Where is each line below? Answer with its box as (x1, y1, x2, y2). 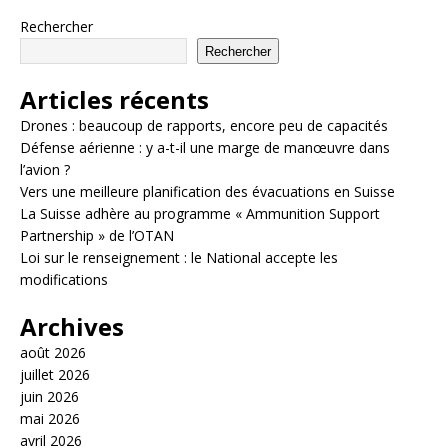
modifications (20, 270, 108, 290)
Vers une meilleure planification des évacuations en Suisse (20, 182, 395, 202)
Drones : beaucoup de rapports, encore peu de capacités (20, 116, 388, 136)
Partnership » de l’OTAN (20, 226, 174, 246)
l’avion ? (20, 160, 70, 180)
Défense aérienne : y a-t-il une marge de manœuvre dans (20, 138, 390, 158)
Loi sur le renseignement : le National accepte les (20, 248, 338, 268)
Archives (20, 310, 124, 344)
